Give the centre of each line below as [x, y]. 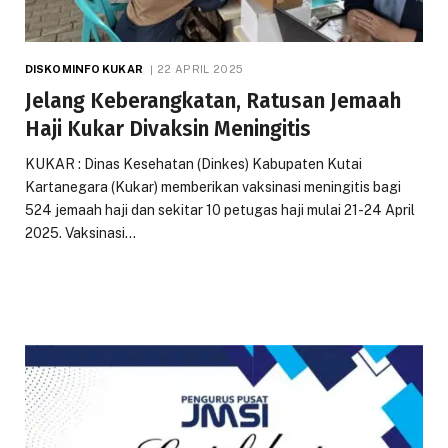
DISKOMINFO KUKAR [84, 68]
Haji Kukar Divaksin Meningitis [168, 128]
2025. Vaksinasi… [80, 232]
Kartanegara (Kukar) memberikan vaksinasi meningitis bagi [213, 186]
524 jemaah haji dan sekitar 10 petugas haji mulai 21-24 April [220, 209]
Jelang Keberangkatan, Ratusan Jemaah [213, 100]
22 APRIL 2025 [200, 68]
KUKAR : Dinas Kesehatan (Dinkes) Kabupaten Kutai [193, 163]
